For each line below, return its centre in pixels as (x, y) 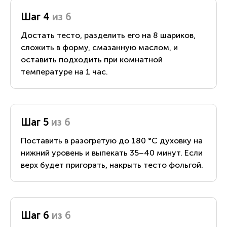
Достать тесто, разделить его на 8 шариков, (108, 35)
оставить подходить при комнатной (92, 59)
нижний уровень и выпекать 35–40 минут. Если (112, 153)
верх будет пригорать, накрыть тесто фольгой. (112, 165)
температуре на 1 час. (64, 71)
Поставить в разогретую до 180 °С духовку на (112, 140)
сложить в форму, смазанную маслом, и (99, 47)
